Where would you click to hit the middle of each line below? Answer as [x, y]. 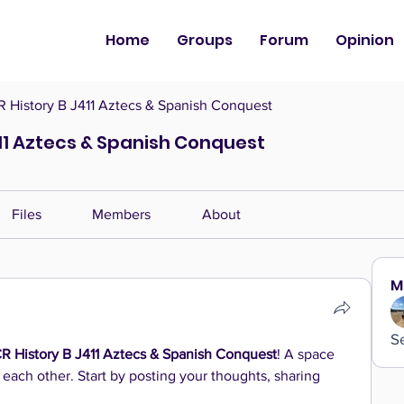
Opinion [365, 40]
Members [122, 214]
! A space [306, 354]
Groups [205, 40]
